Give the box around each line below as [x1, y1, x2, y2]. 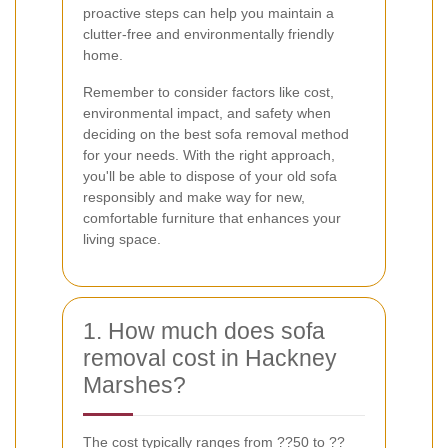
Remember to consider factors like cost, [83, 83, 334, 100]
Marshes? [83, 371, 186, 398]
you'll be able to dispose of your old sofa [83, 167, 337, 184]
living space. [83, 230, 161, 247]
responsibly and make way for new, [83, 188, 305, 205]
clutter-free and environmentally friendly [83, 25, 334, 42]
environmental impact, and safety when [83, 104, 331, 121]
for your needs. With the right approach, [83, 146, 335, 163]
